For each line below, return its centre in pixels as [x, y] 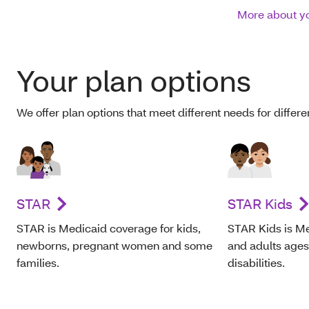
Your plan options [134, 81]
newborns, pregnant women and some [114, 245]
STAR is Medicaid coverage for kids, [109, 228]
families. [38, 262]
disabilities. [256, 262]
